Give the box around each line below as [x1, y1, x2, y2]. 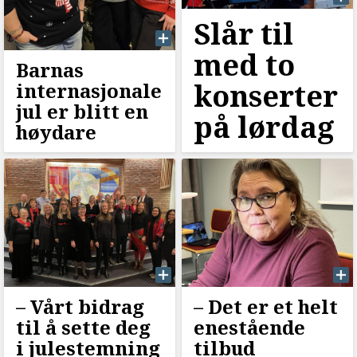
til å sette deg [16, 313, 151, 340]
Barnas [16, 56, 84, 83]
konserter [193, 76, 338, 116]
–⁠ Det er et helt [193, 292, 338, 320]
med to [193, 45, 295, 84]
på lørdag [193, 107, 335, 147]
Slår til [193, 14, 293, 53]
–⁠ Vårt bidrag [16, 292, 144, 320]
